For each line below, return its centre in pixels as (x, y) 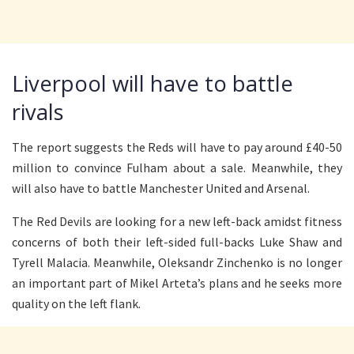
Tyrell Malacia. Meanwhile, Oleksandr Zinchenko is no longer (177, 263)
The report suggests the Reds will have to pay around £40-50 (177, 147)
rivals (38, 111)
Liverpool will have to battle (153, 83)
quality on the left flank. (76, 304)
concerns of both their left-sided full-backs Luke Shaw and (177, 242)
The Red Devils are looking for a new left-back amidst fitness (177, 222)
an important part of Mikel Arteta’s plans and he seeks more (177, 283)
